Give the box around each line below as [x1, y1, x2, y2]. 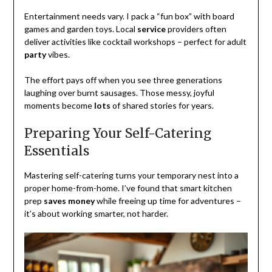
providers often [165, 24, 226, 35]
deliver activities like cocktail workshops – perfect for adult [24, 36, 246, 47]
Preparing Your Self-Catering [24, 125, 211, 142]
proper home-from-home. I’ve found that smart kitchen [24, 183, 232, 194]
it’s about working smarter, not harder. [24, 208, 168, 219]
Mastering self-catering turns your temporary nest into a [24, 170, 239, 181]
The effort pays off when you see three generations [24, 75, 222, 86]
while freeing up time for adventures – [94, 195, 241, 206]
